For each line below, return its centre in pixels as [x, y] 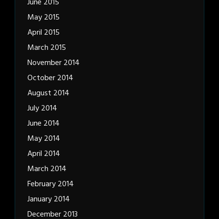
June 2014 [44, 124]
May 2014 [44, 139]
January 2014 [49, 200]
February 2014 [51, 185]
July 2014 [42, 109]
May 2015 [44, 18]
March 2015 [47, 48]
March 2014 [47, 169]
